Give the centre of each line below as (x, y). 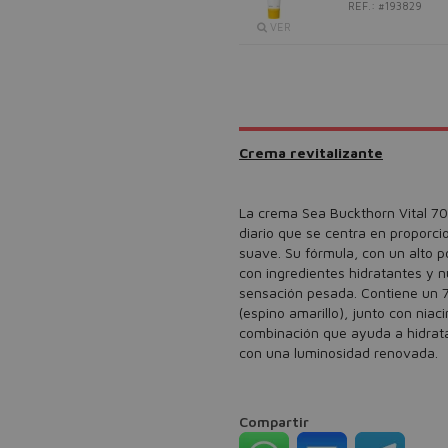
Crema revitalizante (311, 152)
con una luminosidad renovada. (338, 352)
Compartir (274, 421)
